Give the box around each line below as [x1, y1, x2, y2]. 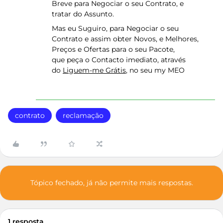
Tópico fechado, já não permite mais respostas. [30, 178, 193, 187]
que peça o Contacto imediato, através [52, 55, 186, 64]
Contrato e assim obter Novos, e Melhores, [52, 34, 199, 43]
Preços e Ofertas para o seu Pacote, [52, 45, 175, 54]
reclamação [63, 111, 104, 120]
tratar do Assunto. [52, 9, 114, 18]
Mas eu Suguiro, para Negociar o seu [52, 24, 179, 33]
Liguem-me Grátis [63, 66, 126, 75]
